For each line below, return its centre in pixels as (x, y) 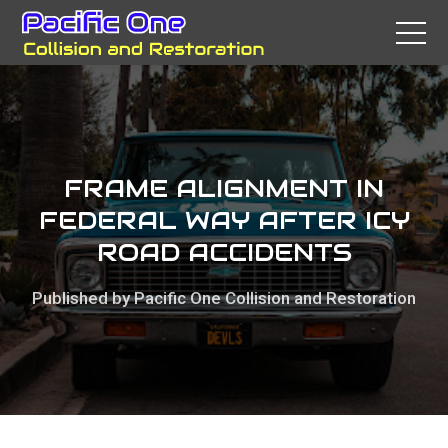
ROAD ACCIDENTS (224, 252)
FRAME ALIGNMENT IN (224, 188)
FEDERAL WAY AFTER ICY (224, 220)
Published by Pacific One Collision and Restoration (224, 298)
